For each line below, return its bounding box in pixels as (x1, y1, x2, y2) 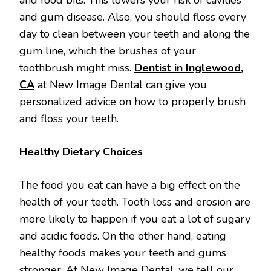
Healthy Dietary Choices (19, 144, 143, 159)
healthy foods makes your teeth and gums (19, 245, 226, 260)
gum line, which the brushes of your (19, 43, 196, 58)
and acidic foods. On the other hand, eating (19, 228, 226, 243)
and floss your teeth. (19, 111, 119, 126)
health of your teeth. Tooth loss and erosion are (19, 194, 250, 209)
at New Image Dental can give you (34, 77, 207, 92)
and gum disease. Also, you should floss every (19, 9, 246, 24)
